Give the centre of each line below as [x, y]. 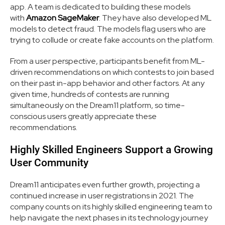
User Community [49, 163]
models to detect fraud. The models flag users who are [108, 29]
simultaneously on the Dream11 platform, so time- [97, 105]
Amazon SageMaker [63, 18]
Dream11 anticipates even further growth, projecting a [105, 185]
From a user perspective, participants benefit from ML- [107, 61]
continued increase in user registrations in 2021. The [102, 196]
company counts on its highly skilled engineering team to [111, 207]
